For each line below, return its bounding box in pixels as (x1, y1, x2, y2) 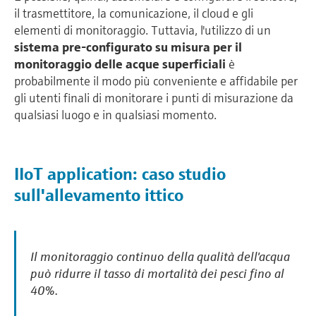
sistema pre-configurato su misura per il (14, 39, 242, 56)
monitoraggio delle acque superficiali (14, 56, 226, 73)
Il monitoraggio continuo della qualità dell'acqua (30, 248, 290, 265)
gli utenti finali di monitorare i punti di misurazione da (14, 90, 293, 107)
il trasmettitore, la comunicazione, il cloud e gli (14, 5, 253, 22)
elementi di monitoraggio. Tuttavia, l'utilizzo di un (14, 22, 271, 39)
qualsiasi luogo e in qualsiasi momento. (14, 107, 217, 123)
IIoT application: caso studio (14, 164, 226, 186)
